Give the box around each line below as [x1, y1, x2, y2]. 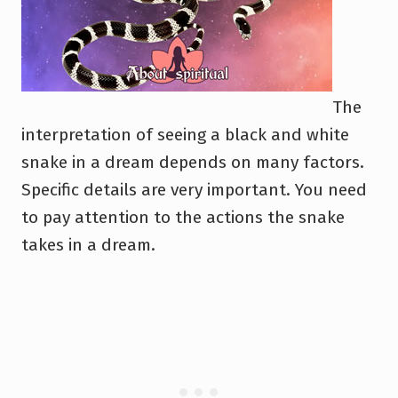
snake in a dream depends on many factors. [21, 151, 364, 172]
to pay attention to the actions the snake [21, 206, 345, 227]
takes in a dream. [21, 234, 155, 255]
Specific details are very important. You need [21, 179, 367, 200]
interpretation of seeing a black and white [21, 123, 349, 145]
